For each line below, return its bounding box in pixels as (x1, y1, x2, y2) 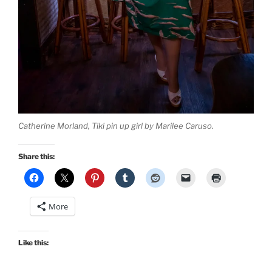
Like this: (18, 237, 49, 247)
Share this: (18, 151, 55, 161)
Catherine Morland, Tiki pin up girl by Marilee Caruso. (18, 121, 214, 131)
